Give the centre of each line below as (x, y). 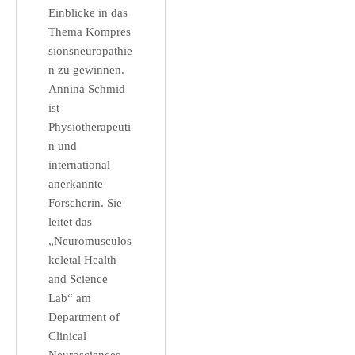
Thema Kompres (90, 32)
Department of (84, 317)
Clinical (67, 336)
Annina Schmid (87, 89)
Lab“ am (70, 298)
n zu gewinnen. (86, 70)
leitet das (70, 222)
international (79, 165)
